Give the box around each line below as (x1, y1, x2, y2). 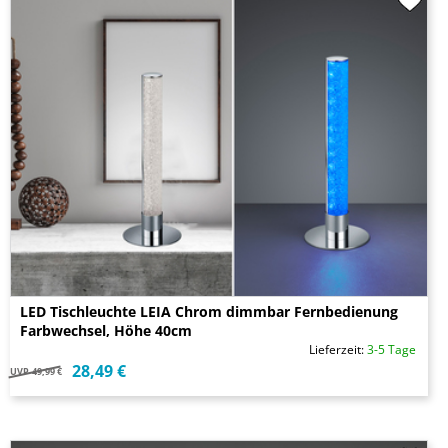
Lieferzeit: (309, 341, 367, 359)
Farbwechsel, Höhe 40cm (20, 321, 192, 341)
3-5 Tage (367, 341, 416, 359)
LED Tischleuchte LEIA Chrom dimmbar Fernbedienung (20, 302, 398, 322)
